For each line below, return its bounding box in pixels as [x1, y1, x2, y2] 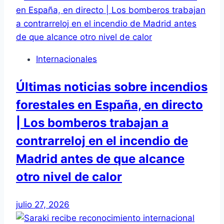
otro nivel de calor [16, 169, 122, 184]
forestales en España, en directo [16, 97, 203, 112]
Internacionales [36, 54, 97, 64]
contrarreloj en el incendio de [16, 133, 188, 148]
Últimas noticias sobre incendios [16, 79, 207, 94]
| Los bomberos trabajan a [16, 115, 168, 130]
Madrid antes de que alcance [16, 151, 184, 166]
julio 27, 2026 [16, 199, 69, 210]
